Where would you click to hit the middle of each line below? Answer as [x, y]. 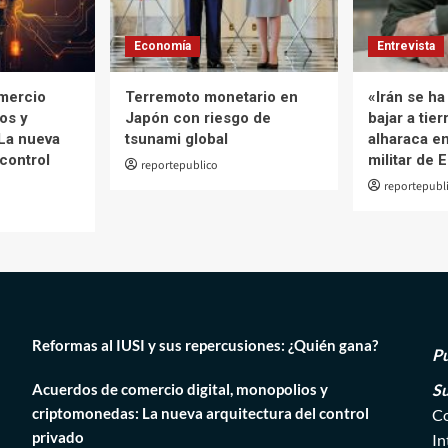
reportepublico [179, 165]
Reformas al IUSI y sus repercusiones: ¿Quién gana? [204, 344]
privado [57, 436]
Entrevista [406, 45]
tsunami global [176, 138]
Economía [162, 45]
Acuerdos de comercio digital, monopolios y [179, 388]
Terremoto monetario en [211, 96]
